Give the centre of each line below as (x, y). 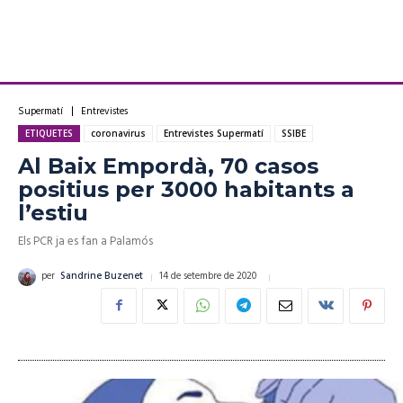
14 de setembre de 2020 (208, 277)
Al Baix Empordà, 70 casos (168, 166)
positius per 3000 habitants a (186, 189)
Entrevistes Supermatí (214, 133)
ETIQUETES (49, 133)
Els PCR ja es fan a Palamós (85, 241)
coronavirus (118, 133)
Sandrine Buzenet (102, 277)
